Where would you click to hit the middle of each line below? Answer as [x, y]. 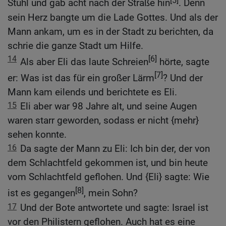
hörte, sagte [183, 62]
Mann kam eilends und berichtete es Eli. [92, 92]
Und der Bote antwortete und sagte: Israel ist [114, 207]
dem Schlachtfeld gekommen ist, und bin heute [108, 163]
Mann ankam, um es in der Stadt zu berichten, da [110, 31]
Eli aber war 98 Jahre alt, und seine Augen [108, 106]
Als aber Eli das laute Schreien [84, 62]
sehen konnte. [37, 135]
